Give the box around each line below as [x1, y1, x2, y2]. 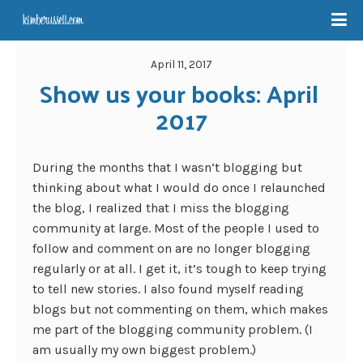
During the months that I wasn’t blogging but [32, 160, 302, 175]
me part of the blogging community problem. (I [32, 322, 313, 337]
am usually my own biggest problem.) [32, 342, 256, 357]
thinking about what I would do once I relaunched [32, 180, 326, 195]
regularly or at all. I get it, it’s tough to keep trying [32, 261, 327, 276]
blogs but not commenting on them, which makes [32, 301, 328, 317]
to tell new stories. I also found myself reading [32, 281, 304, 297]
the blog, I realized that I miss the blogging [32, 200, 289, 216]
